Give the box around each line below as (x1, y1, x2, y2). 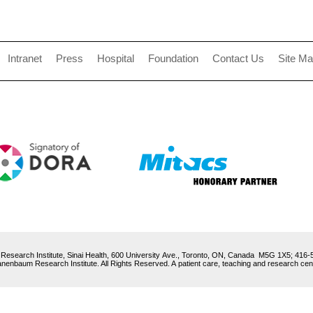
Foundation (148, 53, 198, 65)
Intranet (8, 53, 42, 65)
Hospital (97, 53, 134, 65)
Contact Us (212, 53, 264, 65)
